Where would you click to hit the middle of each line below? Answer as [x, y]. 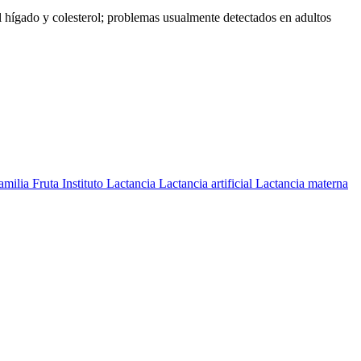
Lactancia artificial [207, 184]
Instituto [84, 184]
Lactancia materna [302, 184]
